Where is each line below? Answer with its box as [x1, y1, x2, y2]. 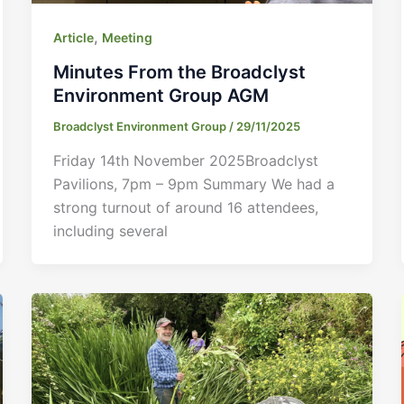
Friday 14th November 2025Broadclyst [52, 151, 318, 170]
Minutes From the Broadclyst [52, 61, 306, 84]
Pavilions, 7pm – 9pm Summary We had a [52, 174, 335, 193]
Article [52, 30, 94, 46]
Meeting [101, 30, 152, 46]
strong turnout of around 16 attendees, [52, 197, 318, 216]
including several [52, 221, 168, 240]
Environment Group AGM [52, 85, 269, 107]
